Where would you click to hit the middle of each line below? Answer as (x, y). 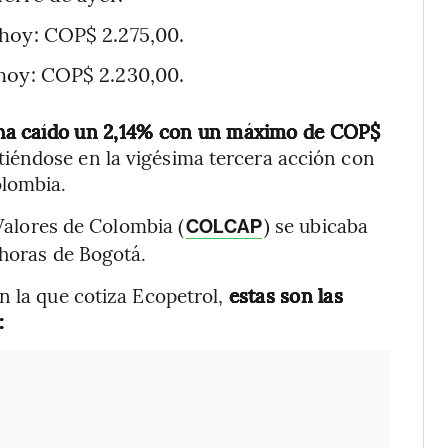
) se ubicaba (316, 225)
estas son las (283, 295)
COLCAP (224, 227)
